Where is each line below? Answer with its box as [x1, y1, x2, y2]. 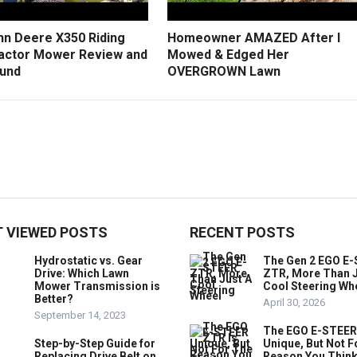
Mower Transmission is [34, 279, 160, 292]
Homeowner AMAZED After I [167, 29, 340, 45]
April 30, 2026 [263, 296, 325, 308]
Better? [34, 292, 73, 305]
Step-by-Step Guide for [34, 336, 155, 350]
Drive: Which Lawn [34, 266, 129, 280]
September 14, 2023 [34, 308, 126, 321]
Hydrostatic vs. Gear [34, 253, 143, 267]
